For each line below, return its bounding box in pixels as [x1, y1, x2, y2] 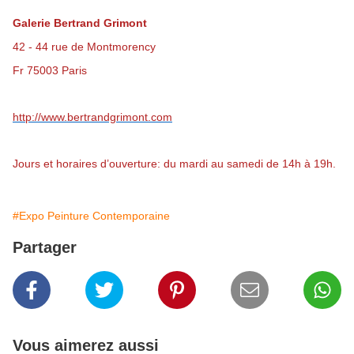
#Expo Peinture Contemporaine [13, 209, 170, 223]
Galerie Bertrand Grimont [13, 17, 147, 30]
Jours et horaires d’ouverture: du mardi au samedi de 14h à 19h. [13, 157, 336, 171]
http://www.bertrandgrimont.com [13, 111, 172, 124]
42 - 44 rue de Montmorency [13, 40, 156, 54]
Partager [13, 239, 77, 257]
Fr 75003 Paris [13, 63, 87, 77]
